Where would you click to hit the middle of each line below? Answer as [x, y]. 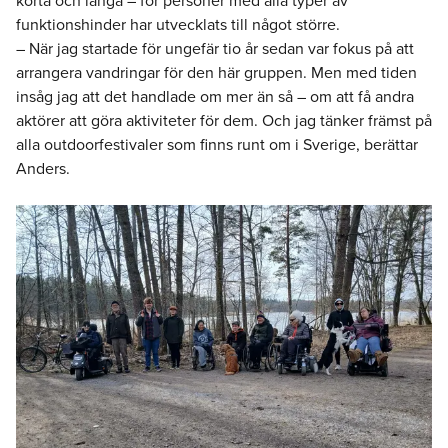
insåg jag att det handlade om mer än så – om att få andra [215, 96]
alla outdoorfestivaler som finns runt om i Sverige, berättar [217, 144]
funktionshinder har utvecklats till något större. [178, 24]
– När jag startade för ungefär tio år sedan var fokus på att [215, 48]
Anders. [43, 168]
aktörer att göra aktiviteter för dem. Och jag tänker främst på [224, 120]
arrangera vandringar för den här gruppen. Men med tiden [216, 72]
